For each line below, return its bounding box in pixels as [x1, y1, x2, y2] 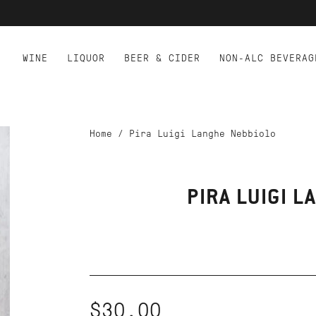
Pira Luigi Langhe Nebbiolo [128, 128, 276, 139]
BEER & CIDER [124, 53, 200, 63]
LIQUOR [67, 53, 105, 63]
